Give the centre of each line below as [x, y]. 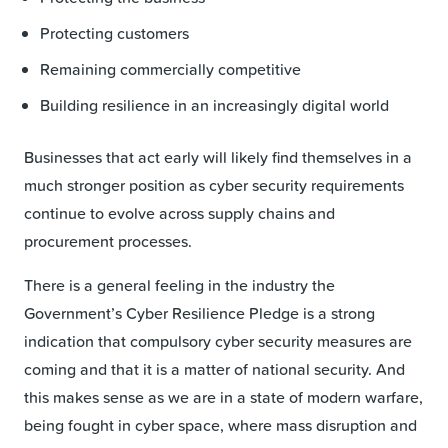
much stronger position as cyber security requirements [214, 184]
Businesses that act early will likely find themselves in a [218, 156]
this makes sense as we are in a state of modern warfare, [223, 396]
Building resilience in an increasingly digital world [214, 104]
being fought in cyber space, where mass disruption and [220, 424]
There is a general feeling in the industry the [179, 284]
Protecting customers [114, 32]
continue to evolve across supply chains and [179, 212]
